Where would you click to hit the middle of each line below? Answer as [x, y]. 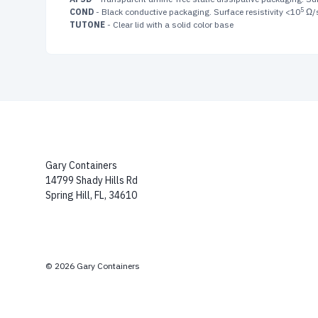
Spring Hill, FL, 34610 [91, 195]
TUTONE [87, 24]
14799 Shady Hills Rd [92, 180]
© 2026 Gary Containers [93, 266]
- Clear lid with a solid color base [169, 24]
